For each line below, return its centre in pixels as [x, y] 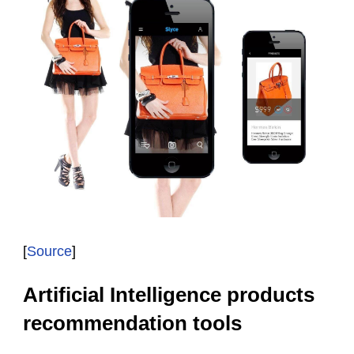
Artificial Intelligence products [169, 294]
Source [49, 251]
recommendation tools [132, 323]
